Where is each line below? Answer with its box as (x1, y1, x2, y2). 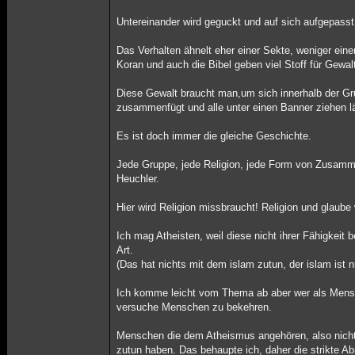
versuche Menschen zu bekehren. (116, 301, 273, 313)
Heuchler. (116, 173, 160, 185)
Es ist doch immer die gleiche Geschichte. (116, 130, 312, 142)
